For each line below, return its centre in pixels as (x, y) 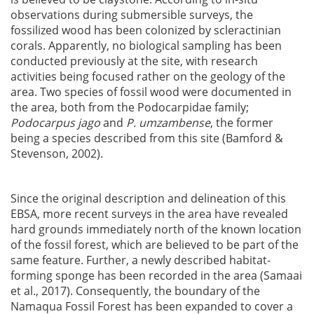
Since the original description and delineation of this (148, 198)
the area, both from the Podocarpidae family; (130, 107)
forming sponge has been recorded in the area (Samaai (156, 275)
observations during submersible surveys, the (132, 15)
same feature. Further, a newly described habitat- (141, 260)
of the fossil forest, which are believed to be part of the (155, 245)
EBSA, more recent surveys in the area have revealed (149, 214)
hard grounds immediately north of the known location (156, 229)
